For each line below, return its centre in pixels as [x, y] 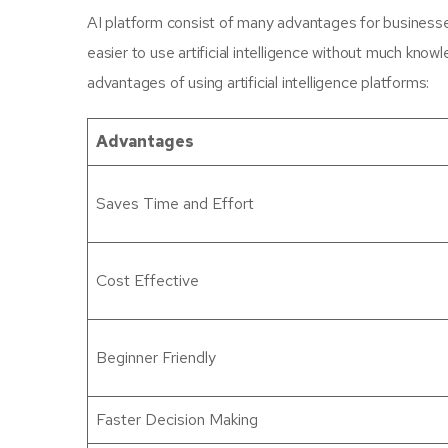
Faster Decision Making [177, 419]
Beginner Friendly [156, 357]
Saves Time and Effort [175, 203]
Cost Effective [147, 280]
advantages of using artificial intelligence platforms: [258, 82]
